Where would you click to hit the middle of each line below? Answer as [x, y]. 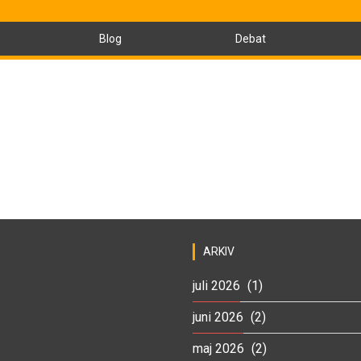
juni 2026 [218, 317]
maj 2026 [218, 348]
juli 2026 [216, 285]
